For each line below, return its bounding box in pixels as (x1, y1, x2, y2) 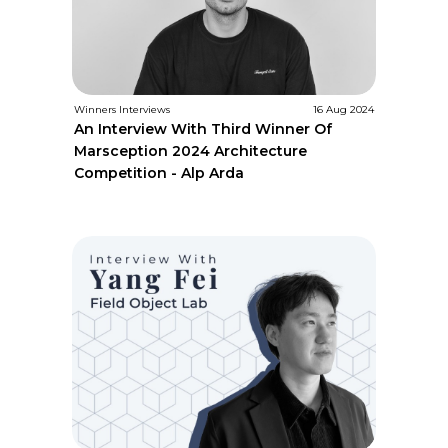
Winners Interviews (74, 102, 171, 116)
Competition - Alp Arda (74, 163, 245, 182)
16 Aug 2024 (312, 102, 374, 116)
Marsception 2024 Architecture (74, 141, 308, 160)
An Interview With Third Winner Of (74, 119, 333, 138)
